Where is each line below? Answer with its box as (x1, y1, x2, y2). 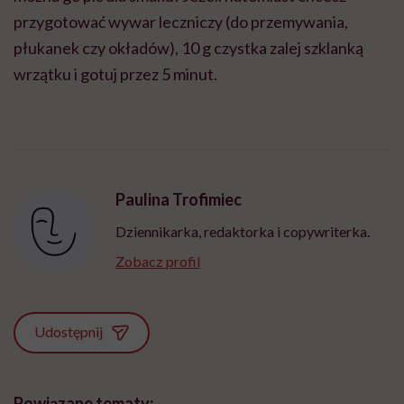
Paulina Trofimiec (115, 188, 242, 209)
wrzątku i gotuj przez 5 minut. (14, 63, 217, 84)
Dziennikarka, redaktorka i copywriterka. (115, 222, 370, 240)
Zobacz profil (115, 252, 200, 270)
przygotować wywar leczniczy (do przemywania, (14, 11, 348, 32)
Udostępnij (34, 323, 104, 341)
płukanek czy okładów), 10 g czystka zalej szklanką (14, 37, 363, 58)
